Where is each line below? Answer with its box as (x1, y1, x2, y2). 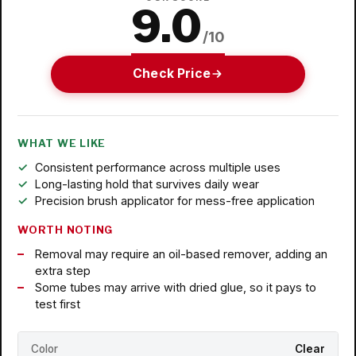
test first (34, 296, 80, 311)
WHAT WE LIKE (17, 137, 106, 149)
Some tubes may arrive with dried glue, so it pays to (34, 280, 316, 294)
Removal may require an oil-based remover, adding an (34, 246, 327, 261)
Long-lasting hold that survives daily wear (34, 176, 259, 191)
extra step (34, 263, 91, 277)
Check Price (133, 66, 211, 82)
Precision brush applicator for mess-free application (34, 193, 315, 207)
